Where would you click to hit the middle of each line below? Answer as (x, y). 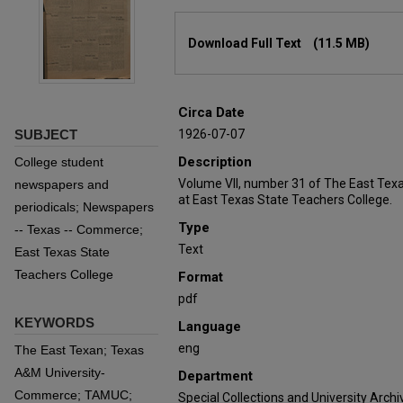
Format (201, 277)
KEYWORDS (54, 322)
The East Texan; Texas (79, 350)
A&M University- (60, 372)
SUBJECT (46, 134)
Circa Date (211, 112)
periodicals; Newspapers (84, 207)
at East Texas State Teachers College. (285, 200)
